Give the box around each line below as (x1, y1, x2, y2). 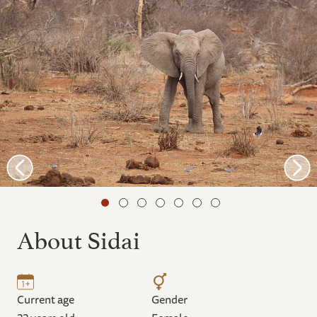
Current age (17, 289, 74, 309)
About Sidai (17, 219, 140, 255)
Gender (151, 289, 188, 309)
